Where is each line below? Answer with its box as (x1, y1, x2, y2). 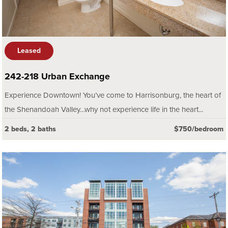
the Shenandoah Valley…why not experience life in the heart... (5, 105, 203, 115)
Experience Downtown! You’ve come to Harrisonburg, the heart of (5, 91, 221, 100)
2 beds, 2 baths (5, 125, 56, 134)
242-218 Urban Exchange (5, 71, 110, 82)
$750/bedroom (174, 125, 223, 134)
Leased (17, 46, 41, 55)
